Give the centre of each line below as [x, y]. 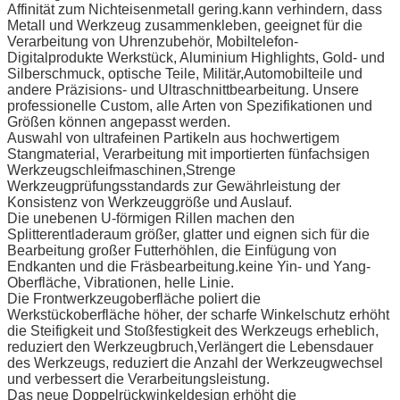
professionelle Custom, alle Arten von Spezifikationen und [190, 105]
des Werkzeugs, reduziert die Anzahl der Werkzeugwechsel [195, 362]
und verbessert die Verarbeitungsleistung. [138, 379]
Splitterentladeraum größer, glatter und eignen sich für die [188, 234]
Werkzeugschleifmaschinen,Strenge [121, 170]
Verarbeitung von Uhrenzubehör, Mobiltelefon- [153, 41]
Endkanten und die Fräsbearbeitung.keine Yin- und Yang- [189, 266]
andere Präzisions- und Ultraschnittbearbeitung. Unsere [183, 89]
